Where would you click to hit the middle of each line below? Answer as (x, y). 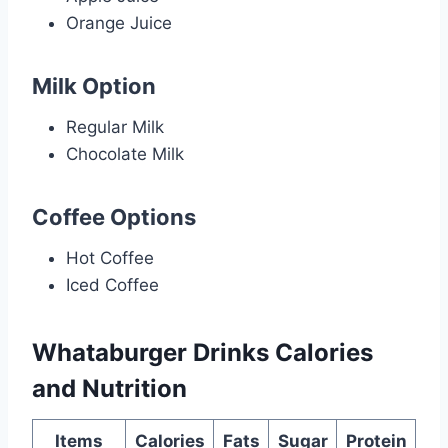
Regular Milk (115, 126)
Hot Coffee (110, 257)
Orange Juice (119, 22)
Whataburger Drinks (153, 352)
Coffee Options (114, 216)
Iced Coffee (112, 284)
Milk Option (94, 85)
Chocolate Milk (125, 153)
